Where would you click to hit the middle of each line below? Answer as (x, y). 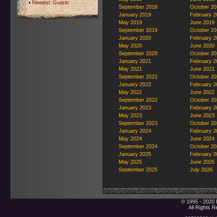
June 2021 (202, 69)
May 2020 (130, 46)
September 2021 (138, 77)
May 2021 (130, 69)
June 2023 (202, 115)
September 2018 (138, 7)
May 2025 (130, 162)
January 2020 (135, 38)
